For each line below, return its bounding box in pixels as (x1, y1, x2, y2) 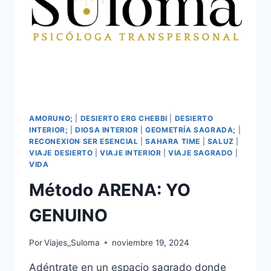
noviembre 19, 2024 (112, 237, 190, 247)
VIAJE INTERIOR (100, 148, 162, 158)
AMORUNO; (29, 114, 73, 123)
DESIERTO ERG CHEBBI (80, 114, 168, 123)
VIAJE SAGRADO (168, 148, 233, 158)
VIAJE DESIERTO (29, 148, 93, 158)
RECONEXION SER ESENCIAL (29, 137, 139, 146)
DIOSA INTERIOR (75, 125, 139, 135)
